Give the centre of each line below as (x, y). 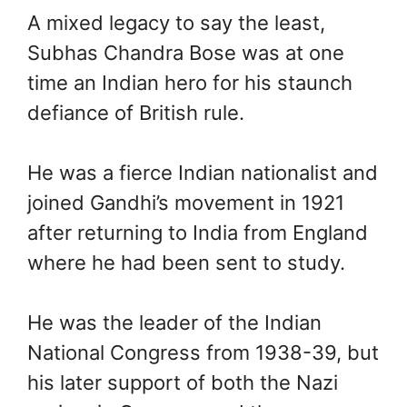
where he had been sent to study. (186, 262)
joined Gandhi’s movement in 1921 (186, 202)
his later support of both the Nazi (183, 382)
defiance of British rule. (136, 112)
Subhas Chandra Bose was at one (186, 52)
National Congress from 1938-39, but (203, 352)
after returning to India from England (198, 232)
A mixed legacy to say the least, (176, 22)
